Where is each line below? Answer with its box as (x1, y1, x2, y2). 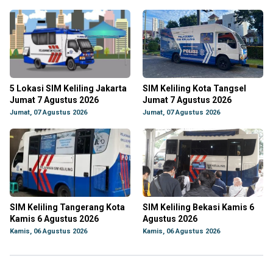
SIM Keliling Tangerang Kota (10, 202, 125, 212)
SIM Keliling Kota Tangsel (143, 83, 246, 93)
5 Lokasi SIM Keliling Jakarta (10, 83, 127, 93)
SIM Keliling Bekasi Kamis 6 (143, 202, 254, 212)
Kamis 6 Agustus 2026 (10, 214, 99, 224)
